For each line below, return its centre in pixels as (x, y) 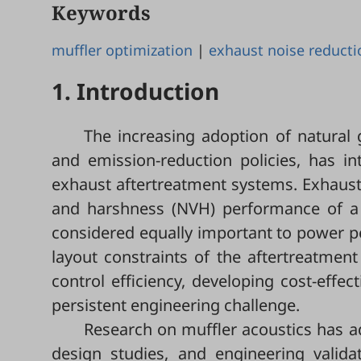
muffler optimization (122, 50)
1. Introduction (135, 91)
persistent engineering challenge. (176, 305)
